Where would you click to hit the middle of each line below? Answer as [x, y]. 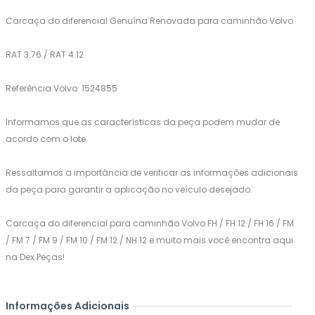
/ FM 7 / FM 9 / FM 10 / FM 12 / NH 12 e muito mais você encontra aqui [149, 240]
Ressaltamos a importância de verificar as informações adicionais [152, 173]
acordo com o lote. [47, 139]
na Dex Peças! [35, 257]
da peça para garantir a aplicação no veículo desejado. [129, 189]
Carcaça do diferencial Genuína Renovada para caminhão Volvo [149, 21]
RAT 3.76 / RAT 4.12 [45, 54]
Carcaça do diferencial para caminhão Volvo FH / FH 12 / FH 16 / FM [150, 223]
